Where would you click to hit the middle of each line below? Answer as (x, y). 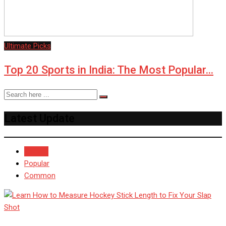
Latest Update (39, 118)
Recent (36, 151)
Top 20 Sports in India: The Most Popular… (109, 70)
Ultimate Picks (27, 46)
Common (40, 175)
